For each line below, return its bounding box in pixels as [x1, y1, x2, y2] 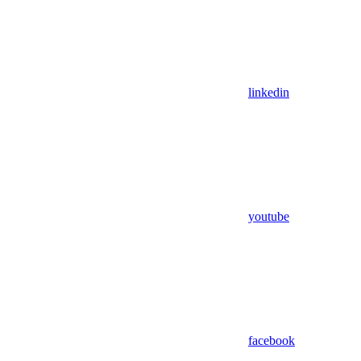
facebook [248, 333, 295, 347]
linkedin [248, 85, 289, 99]
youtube [248, 209, 289, 223]
